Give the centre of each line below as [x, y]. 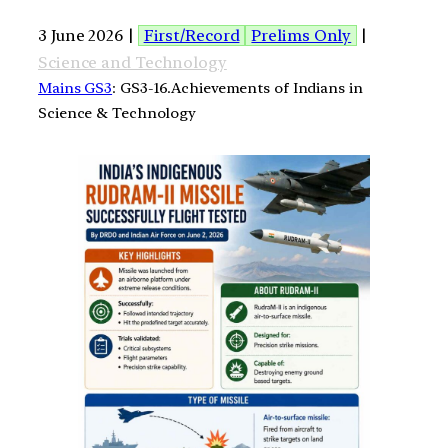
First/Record [191, 35]
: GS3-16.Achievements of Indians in [237, 87]
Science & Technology [117, 112]
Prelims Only [301, 35]
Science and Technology [132, 62]
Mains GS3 [75, 87]
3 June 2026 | [88, 35]
